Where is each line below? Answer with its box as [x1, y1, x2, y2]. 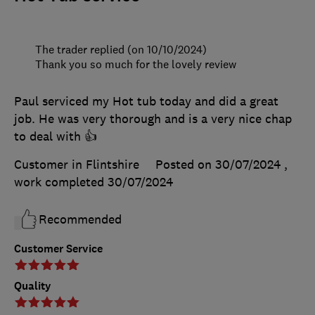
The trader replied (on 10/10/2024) [35, 42, 207, 57]
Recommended [39, 212, 122, 228]
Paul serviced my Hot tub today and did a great [14, 94, 278, 110]
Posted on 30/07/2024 [155, 157, 281, 173]
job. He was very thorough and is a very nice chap [14, 111, 292, 127]
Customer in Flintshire [14, 157, 139, 173]
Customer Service [14, 241, 103, 257]
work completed [14, 174, 108, 191]
